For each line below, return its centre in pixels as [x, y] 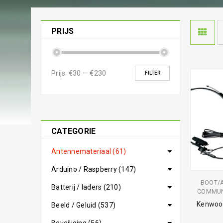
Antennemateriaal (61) [89, 151]
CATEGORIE [74, 131]
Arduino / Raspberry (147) [94, 169]
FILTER [152, 73]
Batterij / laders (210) [86, 187]
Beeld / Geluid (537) [83, 205]
